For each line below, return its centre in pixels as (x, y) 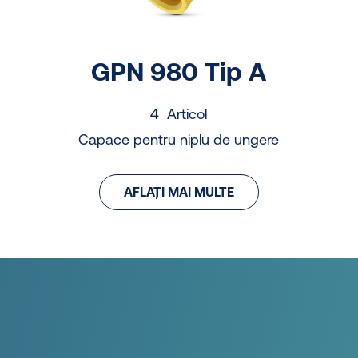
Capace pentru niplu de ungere (179, 139)
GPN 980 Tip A (179, 71)
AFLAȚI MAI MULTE (179, 192)
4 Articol (179, 113)
